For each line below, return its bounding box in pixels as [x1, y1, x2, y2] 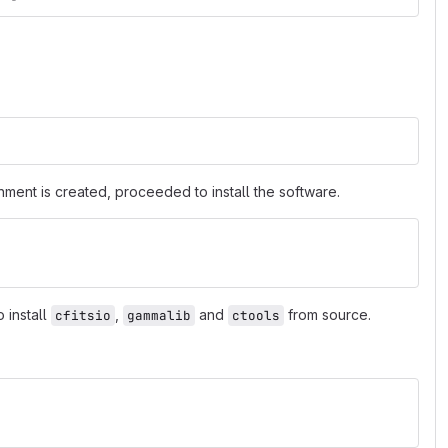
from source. [284, 306, 371, 323]
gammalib [127, 307, 191, 324]
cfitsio [55, 307, 111, 324]
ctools [232, 307, 280, 324]
